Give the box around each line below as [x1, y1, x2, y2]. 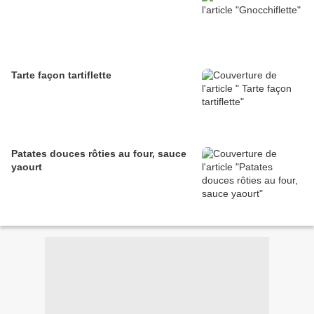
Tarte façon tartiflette [11, 69, 111, 81]
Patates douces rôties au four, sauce [11, 148, 186, 160]
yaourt [11, 161, 42, 173]
